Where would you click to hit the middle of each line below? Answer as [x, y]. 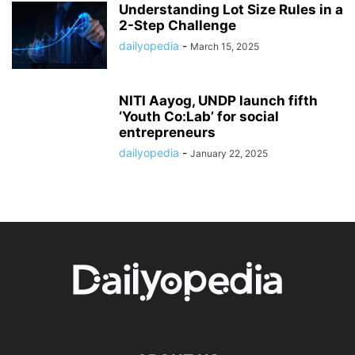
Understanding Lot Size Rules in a [231, 10]
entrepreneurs [167, 133]
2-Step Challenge [177, 26]
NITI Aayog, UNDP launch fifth [218, 101]
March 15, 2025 [225, 47]
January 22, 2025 [229, 154]
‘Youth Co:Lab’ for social [199, 117]
